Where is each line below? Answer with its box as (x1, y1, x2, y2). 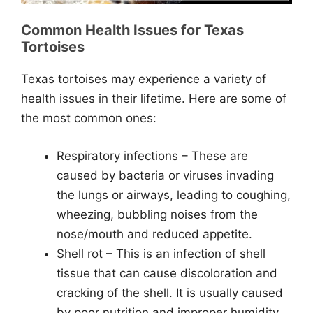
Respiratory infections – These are (57, 148, 248, 163)
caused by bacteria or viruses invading (57, 168, 274, 182)
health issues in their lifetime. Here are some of (21, 92, 286, 105)
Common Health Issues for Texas (21, 22, 244, 38)
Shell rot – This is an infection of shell (57, 246, 265, 261)
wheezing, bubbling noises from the (57, 207, 258, 221)
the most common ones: (21, 111, 156, 125)
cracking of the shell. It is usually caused (57, 285, 283, 300)
